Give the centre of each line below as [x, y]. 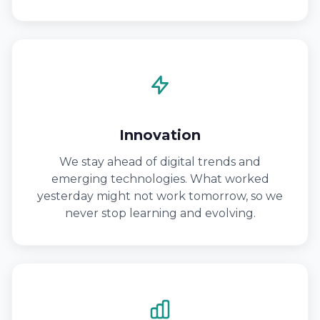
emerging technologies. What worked [160, 179]
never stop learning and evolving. [160, 213]
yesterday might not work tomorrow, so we [160, 196]
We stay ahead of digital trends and [160, 162]
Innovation [160, 135]
